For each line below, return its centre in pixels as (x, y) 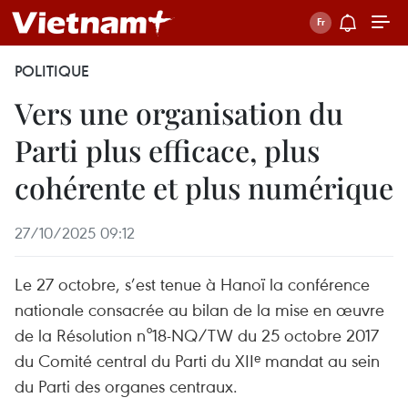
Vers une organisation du (179, 112)
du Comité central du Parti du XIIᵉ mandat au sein (197, 360)
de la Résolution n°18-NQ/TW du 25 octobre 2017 (197, 335)
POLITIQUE (52, 71)
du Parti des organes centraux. (126, 386)
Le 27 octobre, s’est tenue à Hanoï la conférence (192, 284)
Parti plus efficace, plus (167, 150)
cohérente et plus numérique (204, 187)
